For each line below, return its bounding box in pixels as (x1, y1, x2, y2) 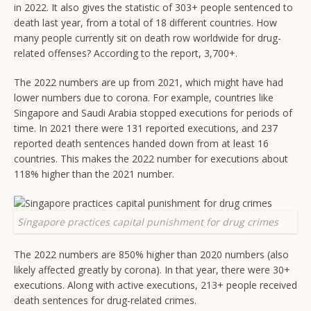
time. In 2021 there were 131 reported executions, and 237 (14, 121, 278, 135)
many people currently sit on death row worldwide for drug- (14, 31, 281, 45)
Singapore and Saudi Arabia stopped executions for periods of (14, 106, 292, 120)
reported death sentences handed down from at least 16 (14, 137, 269, 151)
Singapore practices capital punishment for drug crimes (17, 215, 278, 229)
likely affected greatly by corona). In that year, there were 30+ (14, 263, 290, 277)
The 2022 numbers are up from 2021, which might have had (14, 76, 283, 90)
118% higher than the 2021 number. (14, 167, 174, 181)
